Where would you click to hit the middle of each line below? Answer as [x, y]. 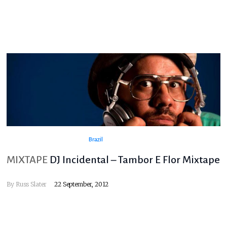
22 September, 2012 [82, 184]
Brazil [96, 140]
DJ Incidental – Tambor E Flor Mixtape [135, 160]
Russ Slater [31, 184]
